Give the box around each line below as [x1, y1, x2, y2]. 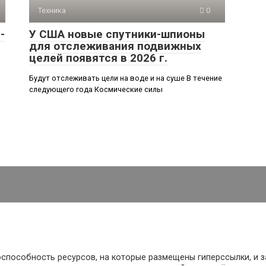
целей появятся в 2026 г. [29, 50, 167, 65]
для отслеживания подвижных [29, 39, 201, 53]
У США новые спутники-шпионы [29, 27, 205, 41]
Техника [38, 5, 66, 15]
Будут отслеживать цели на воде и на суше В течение [29, 73, 222, 83]
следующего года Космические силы [29, 84, 163, 94]
